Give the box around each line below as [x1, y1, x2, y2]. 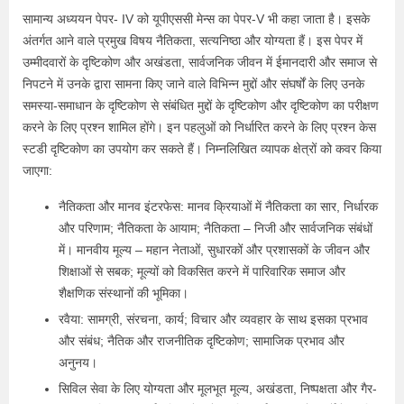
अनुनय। [59, 354, 97, 370]
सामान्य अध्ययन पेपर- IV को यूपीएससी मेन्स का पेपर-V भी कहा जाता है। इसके [23, 11, 370, 26]
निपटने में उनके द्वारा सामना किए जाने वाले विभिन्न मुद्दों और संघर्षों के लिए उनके [23, 76, 364, 91]
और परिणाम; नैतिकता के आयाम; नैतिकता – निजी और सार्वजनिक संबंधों [59, 220, 372, 235]
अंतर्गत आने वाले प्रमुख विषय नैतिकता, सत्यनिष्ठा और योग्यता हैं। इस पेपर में [23, 32, 363, 48]
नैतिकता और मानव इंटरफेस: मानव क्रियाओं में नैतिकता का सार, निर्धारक [59, 198, 378, 214]
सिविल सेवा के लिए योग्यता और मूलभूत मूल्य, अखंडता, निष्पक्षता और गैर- [59, 381, 377, 396]
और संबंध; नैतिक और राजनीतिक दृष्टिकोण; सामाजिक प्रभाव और [59, 333, 344, 348]
